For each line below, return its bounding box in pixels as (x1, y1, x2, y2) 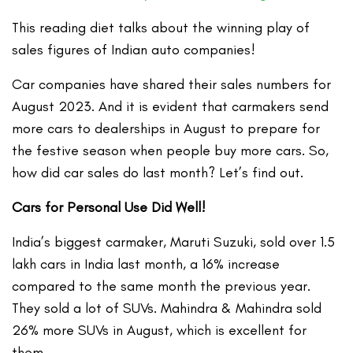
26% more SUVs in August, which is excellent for (12, 321, 307, 340)
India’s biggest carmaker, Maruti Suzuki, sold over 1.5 (12, 233, 336, 251)
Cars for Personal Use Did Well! (12, 199, 206, 217)
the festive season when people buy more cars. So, (12, 142, 329, 160)
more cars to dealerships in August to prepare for (12, 120, 321, 138)
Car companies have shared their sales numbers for (12, 76, 332, 94)
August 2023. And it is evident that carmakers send (12, 98, 329, 116)
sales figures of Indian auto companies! (12, 41, 256, 59)
